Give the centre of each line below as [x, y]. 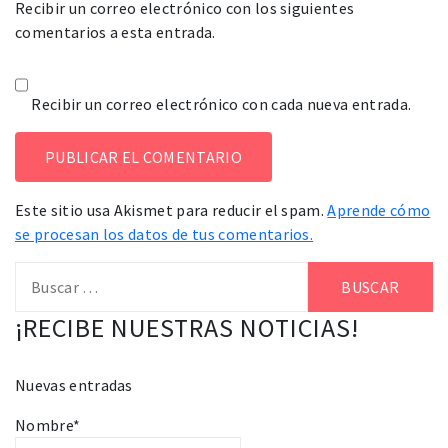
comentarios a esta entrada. [115, 31]
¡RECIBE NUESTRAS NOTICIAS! [187, 327]
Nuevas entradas [74, 384]
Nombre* [48, 424]
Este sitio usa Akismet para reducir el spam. [171, 209]
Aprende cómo [379, 209]
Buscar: [40, 272]
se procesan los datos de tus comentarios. [164, 233]
